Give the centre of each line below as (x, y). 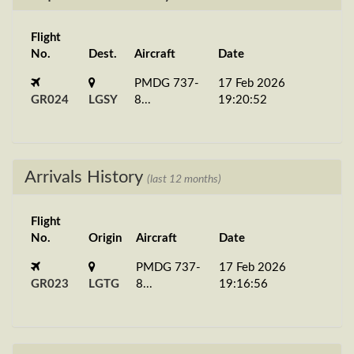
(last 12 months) (184, 179)
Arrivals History (86, 177)
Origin (105, 238)
